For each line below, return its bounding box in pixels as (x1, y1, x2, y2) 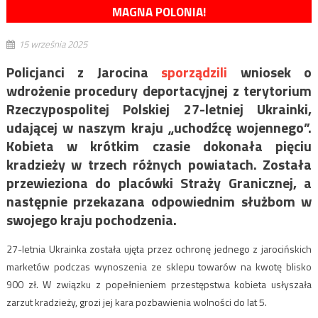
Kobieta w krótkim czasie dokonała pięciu (6, 135, 312, 158)
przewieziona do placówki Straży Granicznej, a (6, 172, 312, 194)
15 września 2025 (18, 37, 87, 52)
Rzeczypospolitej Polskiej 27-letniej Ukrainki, (6, 98, 312, 121)
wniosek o (227, 61, 312, 84)
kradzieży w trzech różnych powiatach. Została (6, 153, 312, 176)
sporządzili (161, 61, 228, 84)
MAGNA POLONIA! (112, 3, 206, 22)
